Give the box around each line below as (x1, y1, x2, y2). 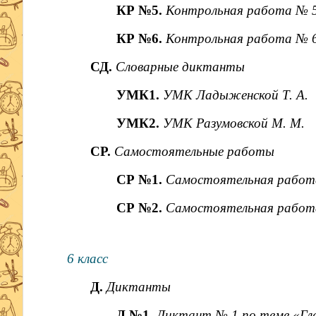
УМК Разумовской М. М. (163, 116, 305, 130)
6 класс (66, 251, 108, 266)
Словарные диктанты (115, 59, 245, 74)
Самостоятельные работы (114, 144, 274, 159)
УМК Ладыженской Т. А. (163, 87, 309, 102)
